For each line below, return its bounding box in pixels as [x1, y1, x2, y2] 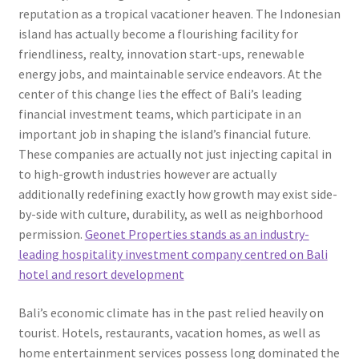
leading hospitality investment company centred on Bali [18, 246, 328, 263]
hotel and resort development [18, 266, 184, 283]
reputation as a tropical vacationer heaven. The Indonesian [18, 6, 341, 22]
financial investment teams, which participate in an [18, 106, 301, 123]
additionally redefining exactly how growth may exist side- [18, 186, 337, 203]
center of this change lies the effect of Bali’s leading [18, 86, 302, 103]
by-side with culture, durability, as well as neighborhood [18, 206, 323, 223]
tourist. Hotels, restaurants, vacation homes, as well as [18, 325, 321, 341]
